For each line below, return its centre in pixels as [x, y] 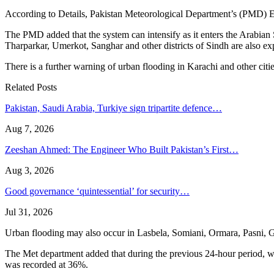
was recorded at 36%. [46, 264]
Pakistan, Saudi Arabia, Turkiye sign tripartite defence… [113, 108]
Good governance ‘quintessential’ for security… [97, 191]
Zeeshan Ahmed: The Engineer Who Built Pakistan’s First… [122, 149]
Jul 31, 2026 [29, 212]
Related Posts [31, 87]
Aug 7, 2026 [29, 128]
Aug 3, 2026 [29, 170]
